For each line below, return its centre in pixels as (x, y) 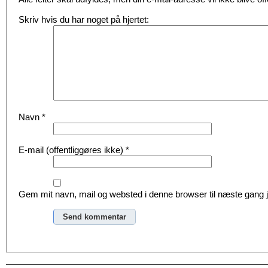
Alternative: (35, 238)
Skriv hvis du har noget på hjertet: (84, 19)
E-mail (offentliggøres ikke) (72, 150)
